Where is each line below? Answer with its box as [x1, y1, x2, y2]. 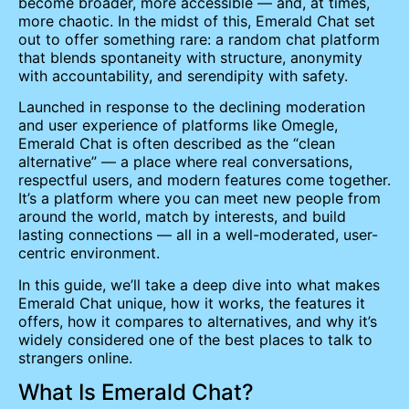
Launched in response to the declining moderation [18, 98, 365, 117]
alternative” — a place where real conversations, [18, 152, 352, 172]
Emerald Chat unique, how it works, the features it [18, 293, 365, 312]
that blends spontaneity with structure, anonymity [18, 47, 362, 67]
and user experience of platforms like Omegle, [18, 116, 338, 135]
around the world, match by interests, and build [18, 207, 346, 226]
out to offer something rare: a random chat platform [18, 29, 380, 48]
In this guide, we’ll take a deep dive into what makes [18, 275, 380, 294]
